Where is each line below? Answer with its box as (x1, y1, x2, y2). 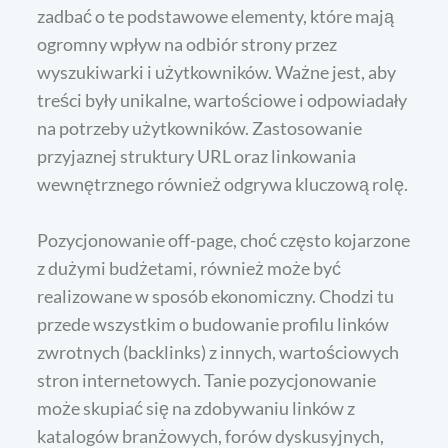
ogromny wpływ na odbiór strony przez (37, 32, 338, 55)
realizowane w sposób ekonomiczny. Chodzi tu (37, 284, 395, 307)
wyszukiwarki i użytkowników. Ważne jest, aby (37, 60, 397, 83)
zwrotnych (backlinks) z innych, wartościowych (37, 340, 400, 363)
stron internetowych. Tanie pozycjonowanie (37, 368, 377, 391)
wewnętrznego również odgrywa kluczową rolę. (37, 172, 409, 195)
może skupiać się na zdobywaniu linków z (37, 396, 356, 419)
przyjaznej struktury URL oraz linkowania (37, 144, 357, 167)
